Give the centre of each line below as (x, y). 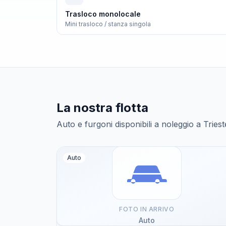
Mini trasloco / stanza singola (108, 24)
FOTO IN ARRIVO (147, 209)
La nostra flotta (102, 108)
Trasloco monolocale (103, 14)
